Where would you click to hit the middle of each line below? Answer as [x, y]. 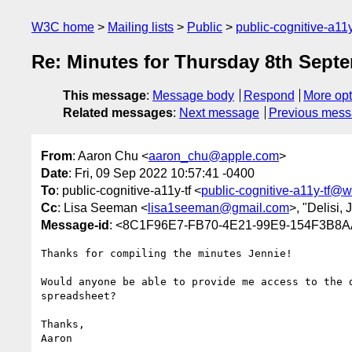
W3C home [63, 27]
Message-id [75, 225]
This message [104, 96]
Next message [219, 113]
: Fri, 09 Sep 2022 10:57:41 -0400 [161, 173]
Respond [269, 96]
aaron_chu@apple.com [214, 156]
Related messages [118, 113]
